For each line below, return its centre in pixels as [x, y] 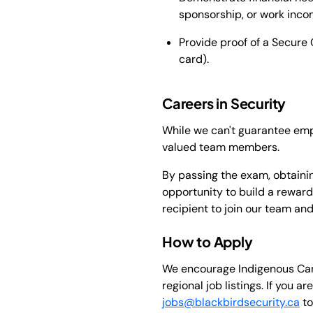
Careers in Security [224, 103]
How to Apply [208, 241]
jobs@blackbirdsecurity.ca [231, 302]
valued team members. [222, 147]
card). [194, 59]
